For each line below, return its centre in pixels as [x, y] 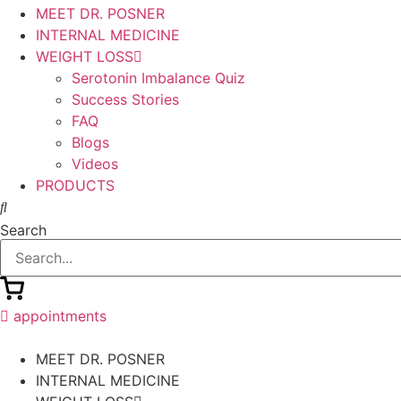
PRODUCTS [75, 185]
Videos [95, 164]
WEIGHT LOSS [85, 56]
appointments [60, 316]
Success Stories [125, 99]
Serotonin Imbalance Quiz [158, 78]
